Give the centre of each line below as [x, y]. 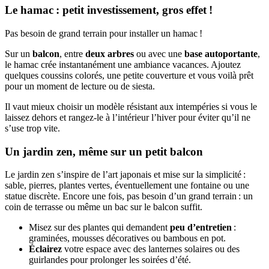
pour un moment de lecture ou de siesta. [80, 86]
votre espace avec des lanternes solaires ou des [151, 249]
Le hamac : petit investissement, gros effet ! [109, 10]
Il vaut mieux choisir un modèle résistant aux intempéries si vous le [131, 106]
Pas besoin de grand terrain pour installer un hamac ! [104, 33]
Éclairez [45, 249]
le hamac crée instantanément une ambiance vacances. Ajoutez [123, 64]
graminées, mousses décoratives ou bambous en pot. [127, 238]
